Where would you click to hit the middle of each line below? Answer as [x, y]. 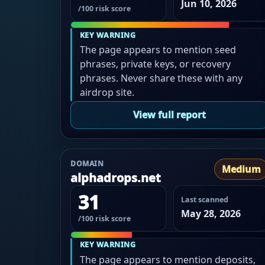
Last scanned [204, 200]
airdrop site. [107, 93]
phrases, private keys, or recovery [155, 64]
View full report [170, 115]
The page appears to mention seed [158, 50]
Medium [242, 169]
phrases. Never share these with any [161, 78]
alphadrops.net [116, 177]
